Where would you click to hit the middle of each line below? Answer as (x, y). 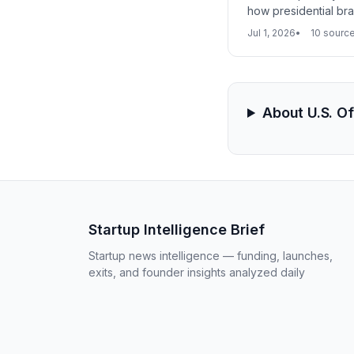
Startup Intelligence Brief (177, 230)
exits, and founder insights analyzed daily (197, 272)
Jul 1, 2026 (271, 33)
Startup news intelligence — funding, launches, (211, 256)
